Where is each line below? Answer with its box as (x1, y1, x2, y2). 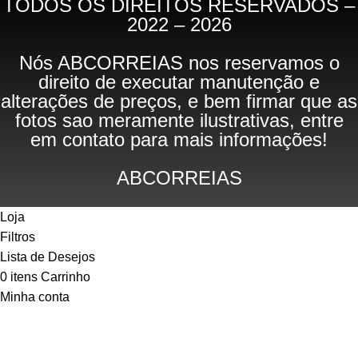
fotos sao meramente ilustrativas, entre (14, 109, 344, 131)
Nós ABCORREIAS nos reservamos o (18, 51, 340, 74)
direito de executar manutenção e (38, 70, 320, 93)
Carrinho (41, 269, 90, 284)
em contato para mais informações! (30, 128, 328, 150)
